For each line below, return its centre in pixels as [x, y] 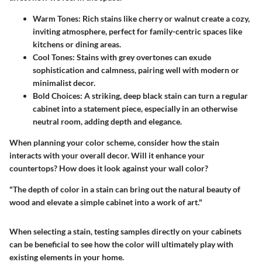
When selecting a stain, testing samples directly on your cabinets [125, 232]
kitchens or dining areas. [77, 44]
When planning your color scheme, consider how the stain [114, 143]
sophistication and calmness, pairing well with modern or [136, 70]
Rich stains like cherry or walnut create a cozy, [165, 19]
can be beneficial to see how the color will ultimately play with [121, 244]
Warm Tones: [57, 19]
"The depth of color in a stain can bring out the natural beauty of [125, 189]
